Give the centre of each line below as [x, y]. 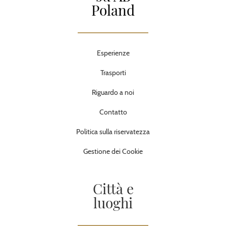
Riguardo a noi [113, 92]
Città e [113, 188]
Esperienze [113, 53]
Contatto [113, 112]
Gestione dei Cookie [113, 151]
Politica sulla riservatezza [113, 131]
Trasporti [113, 72]
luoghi [113, 202]
